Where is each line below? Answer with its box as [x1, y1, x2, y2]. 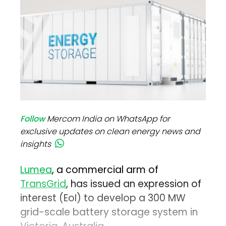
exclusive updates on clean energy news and [20, 126, 201, 138]
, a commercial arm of [52, 163, 159, 177]
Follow [20, 113, 45, 125]
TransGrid [20, 177, 67, 191]
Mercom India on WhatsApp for [47, 113, 171, 125]
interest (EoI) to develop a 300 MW [20, 191, 186, 205]
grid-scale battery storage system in [20, 205, 198, 219]
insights [20, 138, 51, 150]
